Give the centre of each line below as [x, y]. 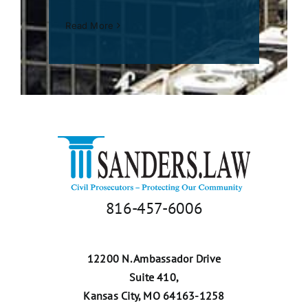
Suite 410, [154, 277]
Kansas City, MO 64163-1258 [154, 296]
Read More [90, 26]
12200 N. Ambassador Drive [154, 259]
